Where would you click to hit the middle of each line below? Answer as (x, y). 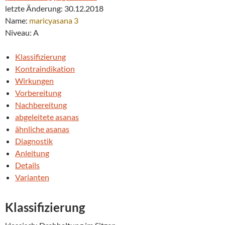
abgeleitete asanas (47, 117)
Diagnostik (34, 141)
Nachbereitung (41, 104)
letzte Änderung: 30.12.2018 (54, 8)
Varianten (32, 177)
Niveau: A (22, 32)
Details (27, 165)
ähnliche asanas (42, 129)
